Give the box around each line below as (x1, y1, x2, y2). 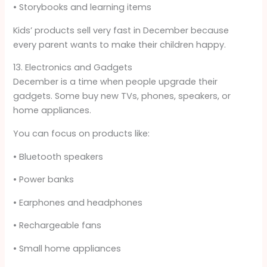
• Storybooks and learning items (13, 1, 152, 14)
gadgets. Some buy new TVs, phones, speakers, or (13, 90, 231, 103)
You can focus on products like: (13, 128, 150, 140)
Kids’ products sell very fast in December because (13, 24, 229, 36)
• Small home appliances (13, 242, 122, 254)
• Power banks (13, 173, 74, 186)
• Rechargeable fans (13, 219, 102, 232)
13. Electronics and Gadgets (13, 61, 133, 74)
